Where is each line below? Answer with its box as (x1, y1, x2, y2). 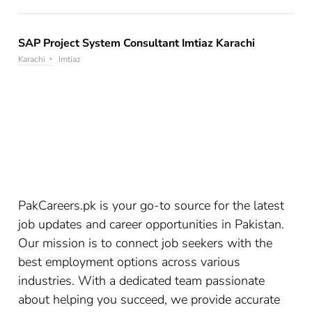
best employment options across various (18, 253, 241, 270)
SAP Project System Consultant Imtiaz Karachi (18, 36, 256, 51)
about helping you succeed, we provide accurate (18, 290, 281, 308)
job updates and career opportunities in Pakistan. (18, 215, 285, 233)
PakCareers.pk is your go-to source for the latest (18, 196, 285, 214)
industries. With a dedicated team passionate (18, 272, 265, 289)
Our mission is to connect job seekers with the (18, 234, 273, 251)
